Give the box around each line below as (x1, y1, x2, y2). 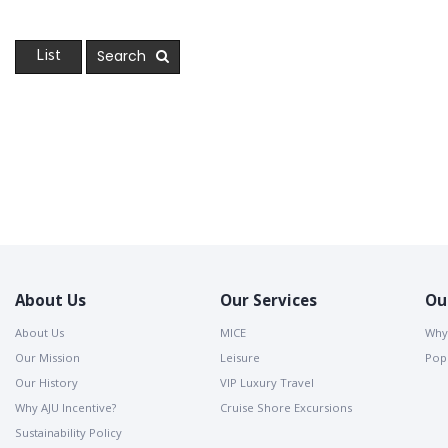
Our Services (220, 289, 317, 310)
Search (97, 45, 146, 66)
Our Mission (15, 349, 80, 365)
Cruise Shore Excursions (220, 399, 352, 415)
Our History (15, 374, 78, 390)
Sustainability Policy (15, 424, 122, 440)
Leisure (220, 349, 260, 365)
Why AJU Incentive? (15, 399, 116, 415)
